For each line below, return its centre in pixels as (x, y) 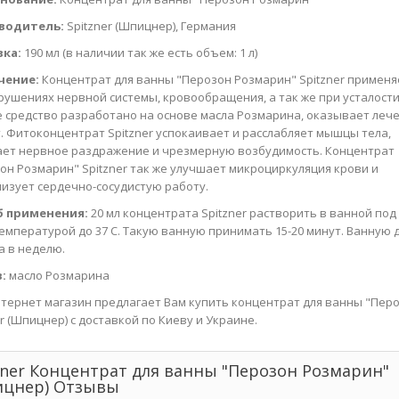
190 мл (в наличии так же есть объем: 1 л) (140, 52)
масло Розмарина (58, 275)
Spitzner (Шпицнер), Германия (151, 25)
